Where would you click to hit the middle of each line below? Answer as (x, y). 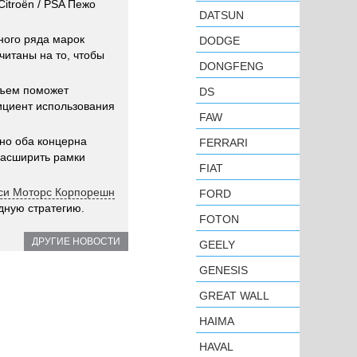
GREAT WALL (234, 296)
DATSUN (222, 15)
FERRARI (224, 143)
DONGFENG (231, 66)
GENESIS (224, 270)
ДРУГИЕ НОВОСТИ (76, 241)
